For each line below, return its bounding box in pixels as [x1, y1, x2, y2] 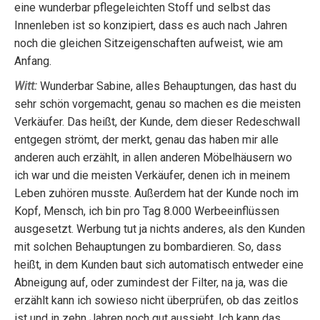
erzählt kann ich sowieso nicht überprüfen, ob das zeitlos [14, 294, 299, 307]
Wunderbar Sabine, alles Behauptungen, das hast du [37, 79, 296, 93]
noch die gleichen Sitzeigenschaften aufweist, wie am [14, 36, 283, 50]
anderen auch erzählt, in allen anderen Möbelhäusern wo [14, 151, 292, 164]
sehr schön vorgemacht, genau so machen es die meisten [14, 97, 301, 111]
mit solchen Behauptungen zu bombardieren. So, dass [14, 240, 281, 254]
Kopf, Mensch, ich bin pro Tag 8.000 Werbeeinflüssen [14, 204, 279, 218]
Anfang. [14, 54, 51, 68]
